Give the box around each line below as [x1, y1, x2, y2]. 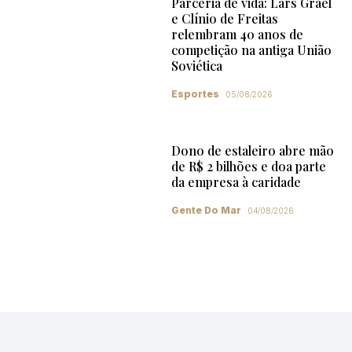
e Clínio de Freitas [170, 9, 278, 27]
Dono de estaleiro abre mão [170, 141, 334, 159]
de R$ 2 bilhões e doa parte [170, 157, 326, 174]
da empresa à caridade [170, 173, 301, 190]
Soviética [170, 57, 222, 74]
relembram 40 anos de [170, 25, 303, 42]
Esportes [170, 87, 219, 100]
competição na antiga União [170, 41, 332, 58]
